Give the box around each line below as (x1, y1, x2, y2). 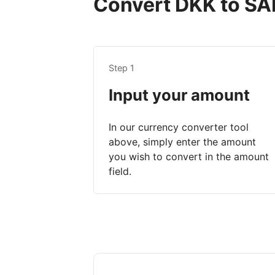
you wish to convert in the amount (109, 150, 269, 163)
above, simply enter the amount (109, 136, 256, 149)
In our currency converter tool (109, 121, 249, 134)
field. (109, 165, 131, 178)
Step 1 (109, 63, 134, 74)
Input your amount (109, 85, 250, 105)
